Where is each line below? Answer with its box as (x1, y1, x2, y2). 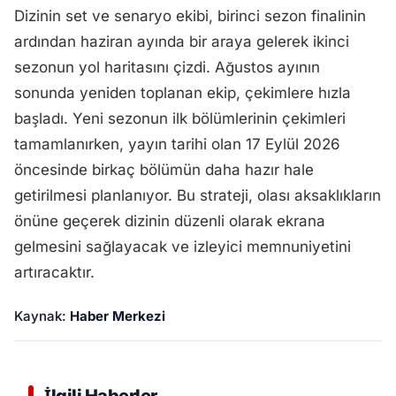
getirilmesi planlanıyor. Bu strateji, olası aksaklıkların (14, 187, 381, 204)
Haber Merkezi (70, 308, 165, 324)
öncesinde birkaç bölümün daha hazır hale (14, 161, 314, 179)
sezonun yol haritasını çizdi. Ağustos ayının (14, 58, 320, 76)
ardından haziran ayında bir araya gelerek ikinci (14, 33, 349, 50)
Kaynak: (14, 308, 70, 324)
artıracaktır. (14, 263, 95, 281)
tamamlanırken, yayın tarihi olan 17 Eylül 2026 (14, 135, 340, 153)
